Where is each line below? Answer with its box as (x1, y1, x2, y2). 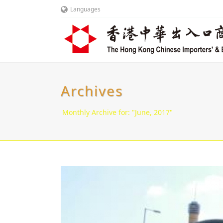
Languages (70, 5, 101, 13)
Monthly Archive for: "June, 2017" (62, 108, 173, 117)
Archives (61, 81, 123, 100)
